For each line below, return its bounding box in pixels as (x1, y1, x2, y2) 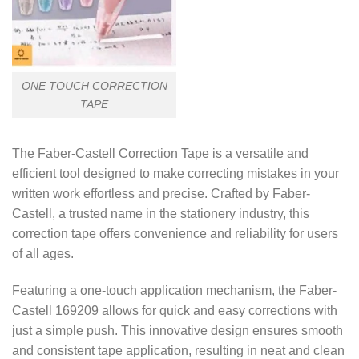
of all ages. (12, 247, 74, 261)
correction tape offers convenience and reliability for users (12, 227, 338, 241)
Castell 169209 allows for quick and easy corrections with (12, 304, 337, 318)
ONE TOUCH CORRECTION (21, 79, 167, 92)
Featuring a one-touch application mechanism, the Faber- (12, 284, 337, 298)
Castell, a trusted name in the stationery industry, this (12, 207, 309, 221)
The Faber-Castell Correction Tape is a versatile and (12, 147, 309, 161)
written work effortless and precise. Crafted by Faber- (12, 187, 310, 201)
